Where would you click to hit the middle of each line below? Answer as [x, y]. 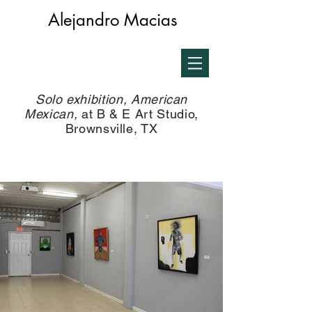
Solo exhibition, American [111, 99]
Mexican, [51, 114]
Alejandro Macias [112, 20]
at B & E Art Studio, [138, 114]
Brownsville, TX [111, 128]
